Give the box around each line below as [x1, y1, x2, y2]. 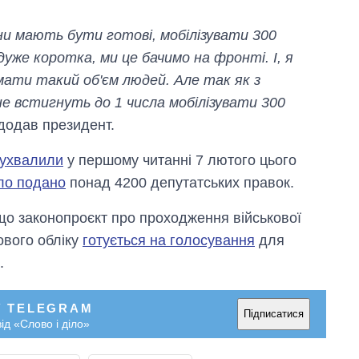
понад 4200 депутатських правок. [66, 174, 294, 191]
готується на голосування [83, 232, 255, 248]
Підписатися [244, 308, 304, 321]
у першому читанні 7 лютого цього [63, 151, 296, 168]
